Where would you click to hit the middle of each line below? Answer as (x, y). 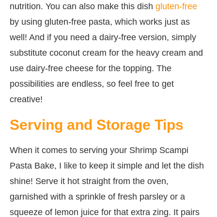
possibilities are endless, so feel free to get (92, 84)
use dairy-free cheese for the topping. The (91, 68)
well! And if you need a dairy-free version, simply (103, 37)
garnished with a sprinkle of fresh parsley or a (97, 196)
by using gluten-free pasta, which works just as (100, 22)
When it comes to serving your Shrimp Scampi (99, 150)
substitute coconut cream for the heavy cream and (106, 53)
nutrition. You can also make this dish (83, 6)
